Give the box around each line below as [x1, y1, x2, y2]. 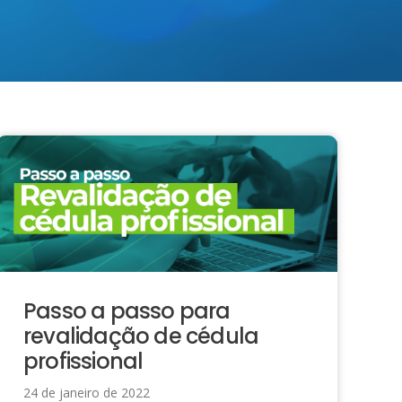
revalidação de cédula [23, 320, 259, 351]
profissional [23, 345, 144, 376]
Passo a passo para [23, 295, 231, 326]
